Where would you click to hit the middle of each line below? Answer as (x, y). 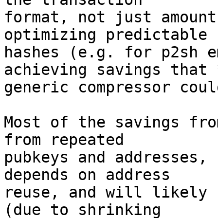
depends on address (87, 175)
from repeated (64, 140)
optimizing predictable (106, 35)
